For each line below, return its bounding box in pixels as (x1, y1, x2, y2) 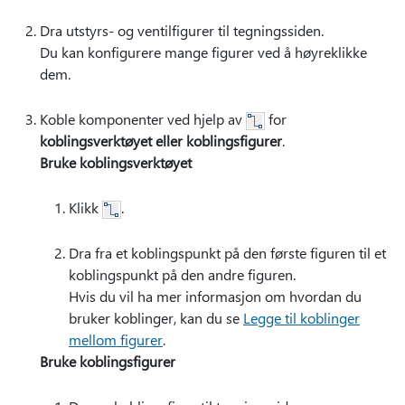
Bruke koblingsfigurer (40, 352, 175, 372)
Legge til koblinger (243, 308, 360, 328)
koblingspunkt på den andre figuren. (69, 265, 296, 285)
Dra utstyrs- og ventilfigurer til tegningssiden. (40, 21, 324, 41)
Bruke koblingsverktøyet (40, 153, 192, 173)
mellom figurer (69, 330, 163, 350)
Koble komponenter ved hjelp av (40, 109, 246, 129)
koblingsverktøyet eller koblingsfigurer (40, 131, 282, 151)
